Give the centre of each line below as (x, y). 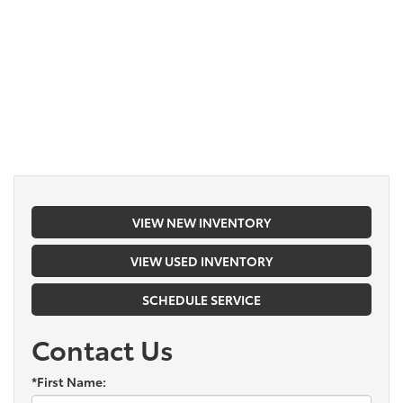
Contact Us (103, 348)
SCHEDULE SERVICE (201, 299)
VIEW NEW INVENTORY (201, 222)
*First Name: (69, 381)
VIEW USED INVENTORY (201, 260)
